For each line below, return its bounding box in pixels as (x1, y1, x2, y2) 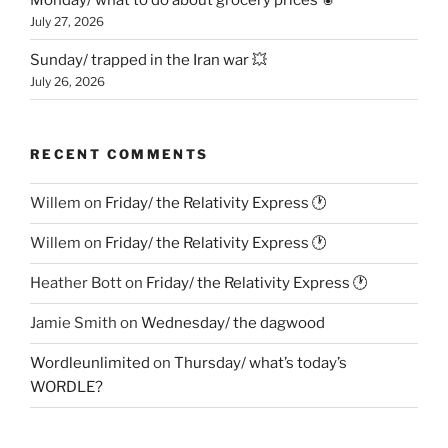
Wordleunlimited (30, 354, 150, 373)
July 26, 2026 (30, 73, 105, 89)
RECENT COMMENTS (30, 146, 209, 163)
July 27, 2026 (30, 13, 104, 29)
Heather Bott (30, 274, 122, 293)
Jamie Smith (30, 314, 117, 333)
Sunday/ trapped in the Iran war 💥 (30, 50, 267, 69)
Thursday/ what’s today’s (174, 354, 347, 373)
